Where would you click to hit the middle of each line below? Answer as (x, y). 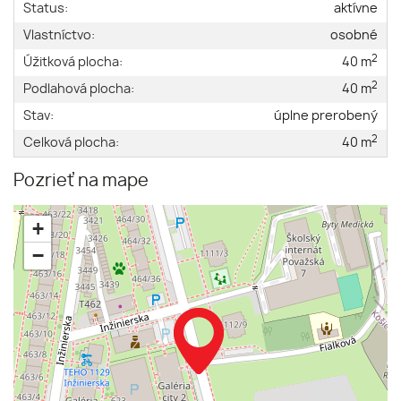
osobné (354, 36)
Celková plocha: (71, 143)
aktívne (356, 9)
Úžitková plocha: (73, 63)
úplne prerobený (326, 116)
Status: (46, 9)
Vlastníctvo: (59, 36)
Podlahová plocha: (79, 90)
